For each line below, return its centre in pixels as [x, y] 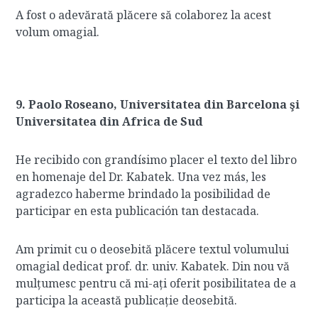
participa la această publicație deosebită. [127, 300]
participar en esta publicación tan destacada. [138, 211]
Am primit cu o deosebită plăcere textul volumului [153, 249]
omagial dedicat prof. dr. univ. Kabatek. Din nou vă [153, 266]
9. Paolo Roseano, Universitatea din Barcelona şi [158, 104]
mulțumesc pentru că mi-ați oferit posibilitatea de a [156, 283]
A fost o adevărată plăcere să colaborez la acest [144, 15]
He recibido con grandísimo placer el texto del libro [157, 160]
